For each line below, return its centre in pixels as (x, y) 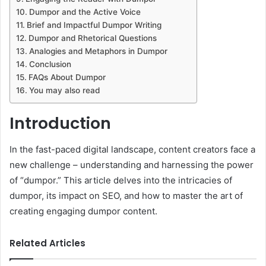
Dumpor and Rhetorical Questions (92, 38)
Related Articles (47, 243)
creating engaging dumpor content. (83, 211)
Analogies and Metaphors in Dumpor (98, 51)
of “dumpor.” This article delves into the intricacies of (121, 180)
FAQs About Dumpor (67, 77)
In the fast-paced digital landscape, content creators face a (132, 150)
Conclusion (50, 64)
